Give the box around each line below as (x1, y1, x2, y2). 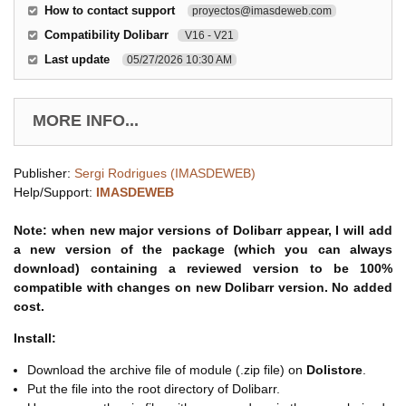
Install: (14, 331, 56, 346)
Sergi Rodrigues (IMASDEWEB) (74, 166, 256, 181)
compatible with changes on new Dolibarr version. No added (14, 280, 392, 295)
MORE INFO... (33, 111, 139, 130)
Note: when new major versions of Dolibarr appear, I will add (14, 223, 392, 238)
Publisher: (14, 166, 74, 181)
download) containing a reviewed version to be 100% (14, 261, 392, 276)
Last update (44, 53, 110, 67)
